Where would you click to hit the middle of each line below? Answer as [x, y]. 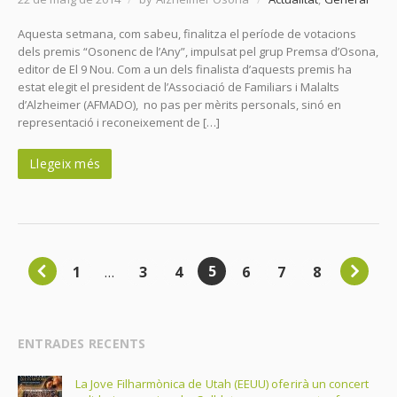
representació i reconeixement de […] [119, 123]
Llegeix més [65, 164]
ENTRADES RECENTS [82, 344]
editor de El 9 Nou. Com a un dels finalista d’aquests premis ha [185, 70]
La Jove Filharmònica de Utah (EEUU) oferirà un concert [222, 384]
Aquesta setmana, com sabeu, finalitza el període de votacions [187, 34]
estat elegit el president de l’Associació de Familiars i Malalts [179, 87]
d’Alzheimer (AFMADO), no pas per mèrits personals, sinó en [179, 105]
